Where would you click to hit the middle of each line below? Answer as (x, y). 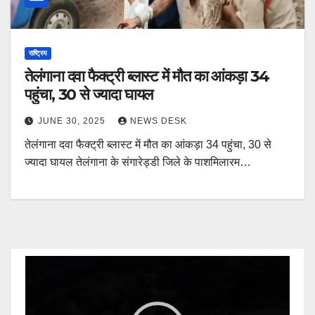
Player (41, 286)
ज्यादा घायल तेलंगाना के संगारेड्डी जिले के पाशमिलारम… (138, 162)
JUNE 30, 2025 (73, 121)
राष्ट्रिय (38, 53)
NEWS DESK (159, 121)
